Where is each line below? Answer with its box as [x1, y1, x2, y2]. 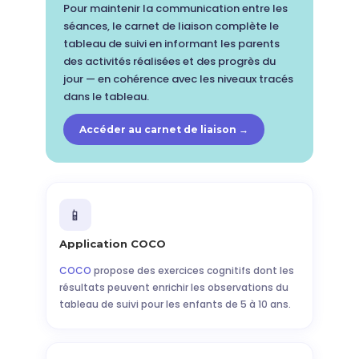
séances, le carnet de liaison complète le [63, 18, 279, 34]
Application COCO [58, 237, 166, 250]
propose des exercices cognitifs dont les [91, 264, 294, 277]
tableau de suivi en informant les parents [63, 36, 280, 51]
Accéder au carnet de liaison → [79, 123, 248, 135]
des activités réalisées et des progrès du [63, 54, 276, 69]
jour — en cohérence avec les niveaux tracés [63, 71, 293, 87]
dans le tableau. [63, 89, 149, 104]
